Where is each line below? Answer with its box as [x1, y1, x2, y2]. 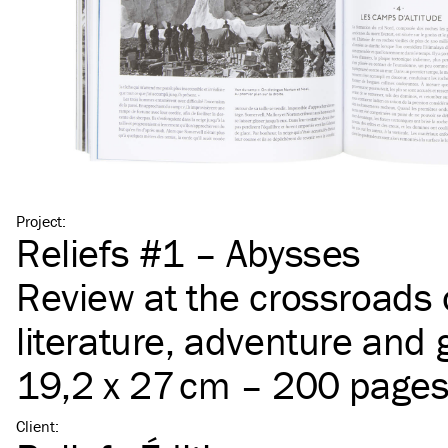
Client [16, 415, 55, 436]
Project [16, 210, 62, 231]
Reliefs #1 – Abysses [16, 227, 361, 277]
